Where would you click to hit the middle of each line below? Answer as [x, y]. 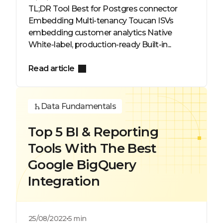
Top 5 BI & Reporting [93, 132]
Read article [52, 68]
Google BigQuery [82, 165]
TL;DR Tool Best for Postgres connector [103, 9]
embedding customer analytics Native [100, 33]
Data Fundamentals [79, 106]
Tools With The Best [92, 148]
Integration [64, 181]
